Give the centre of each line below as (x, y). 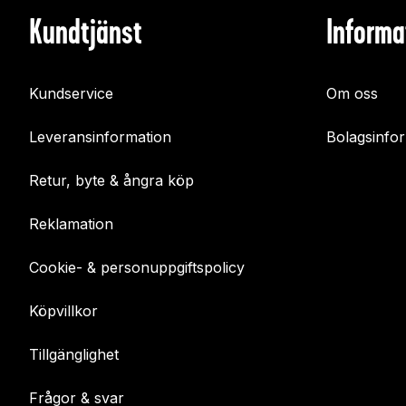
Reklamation (71, 224)
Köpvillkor (63, 311)
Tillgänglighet (74, 355)
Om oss (352, 94)
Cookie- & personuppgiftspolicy (137, 268)
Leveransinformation (100, 137)
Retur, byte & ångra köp (111, 181)
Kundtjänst (86, 32)
